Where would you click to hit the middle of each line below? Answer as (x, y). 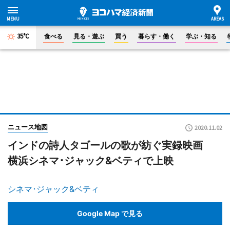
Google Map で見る (110, 213)
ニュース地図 (28, 127)
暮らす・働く (157, 36)
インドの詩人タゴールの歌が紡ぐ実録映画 (110, 145)
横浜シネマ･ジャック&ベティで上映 (91, 161)
